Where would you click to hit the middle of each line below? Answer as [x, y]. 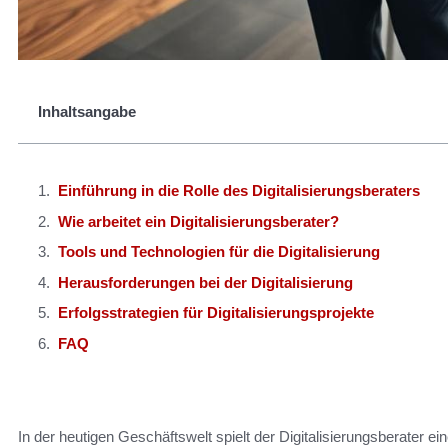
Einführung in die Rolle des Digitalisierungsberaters [239, 190]
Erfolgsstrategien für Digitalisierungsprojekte [216, 312]
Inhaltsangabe [87, 111]
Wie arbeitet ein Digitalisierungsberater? [198, 221]
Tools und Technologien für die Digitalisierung [219, 251]
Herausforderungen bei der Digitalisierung [205, 282]
